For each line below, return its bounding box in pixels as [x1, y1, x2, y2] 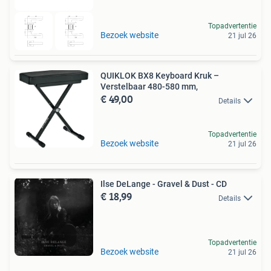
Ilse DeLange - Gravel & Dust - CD [100, 179, 227, 189]
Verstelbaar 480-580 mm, [100, 82, 198, 92]
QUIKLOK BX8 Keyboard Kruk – [100, 71, 219, 81]
